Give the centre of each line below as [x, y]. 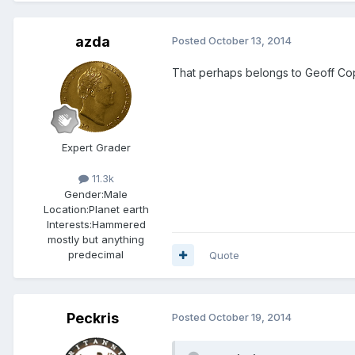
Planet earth [118, 209]
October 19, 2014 [250, 317]
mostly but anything [96, 239]
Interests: [69, 224]
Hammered [118, 224]
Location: [66, 209]
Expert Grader [96, 148]
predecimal [96, 254]
